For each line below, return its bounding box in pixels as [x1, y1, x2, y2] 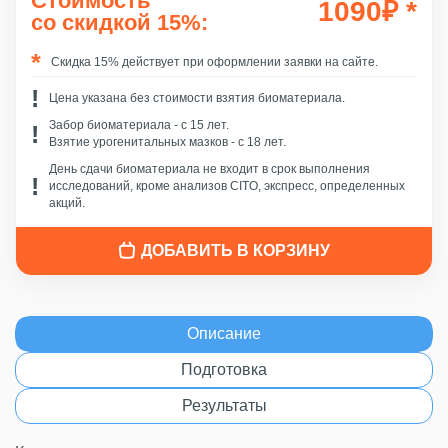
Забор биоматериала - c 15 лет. [49, 118, 229, 132]
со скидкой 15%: [31, 10, 208, 35]
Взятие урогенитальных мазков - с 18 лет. [49, 135, 286, 149]
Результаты [181, 397, 267, 414]
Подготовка [181, 361, 267, 378]
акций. [49, 196, 85, 210]
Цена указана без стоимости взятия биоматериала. [49, 91, 345, 105]
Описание [187, 325, 261, 342]
